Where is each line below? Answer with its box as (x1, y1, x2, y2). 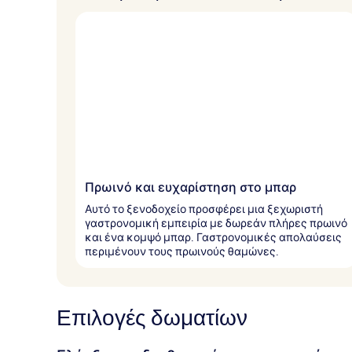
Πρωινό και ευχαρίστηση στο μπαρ (85, 179, 296, 195)
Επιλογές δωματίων (57, 302, 247, 333)
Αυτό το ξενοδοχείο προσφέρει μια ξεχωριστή (85, 201, 323, 216)
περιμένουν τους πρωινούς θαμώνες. (85, 244, 279, 258)
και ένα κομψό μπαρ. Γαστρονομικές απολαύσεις (85, 229, 342, 244)
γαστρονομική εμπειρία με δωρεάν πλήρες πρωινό (85, 215, 347, 230)
